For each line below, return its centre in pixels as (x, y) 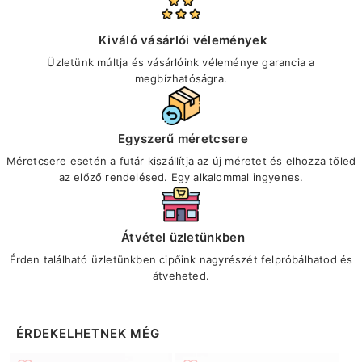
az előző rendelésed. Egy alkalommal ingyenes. (181, 177)
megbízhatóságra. (181, 78)
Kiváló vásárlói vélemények (183, 40)
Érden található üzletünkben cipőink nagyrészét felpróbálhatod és (181, 259)
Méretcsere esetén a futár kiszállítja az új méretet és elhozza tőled (181, 161)
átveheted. (181, 276)
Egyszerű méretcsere (183, 139)
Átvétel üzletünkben (183, 237)
